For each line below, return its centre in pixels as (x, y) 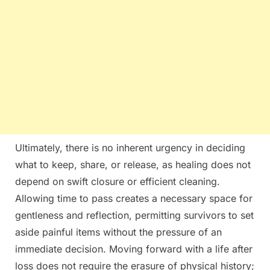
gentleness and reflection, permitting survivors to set (134, 215)
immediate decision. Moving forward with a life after (134, 249)
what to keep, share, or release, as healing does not (133, 164)
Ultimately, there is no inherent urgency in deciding (130, 147)
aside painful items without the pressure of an (118, 232)
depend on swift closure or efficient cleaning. (118, 181)
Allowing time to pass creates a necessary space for (134, 198)
